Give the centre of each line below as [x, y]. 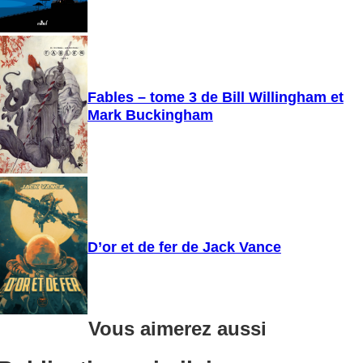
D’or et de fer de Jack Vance [184, 247]
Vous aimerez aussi [177, 329]
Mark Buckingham [150, 115]
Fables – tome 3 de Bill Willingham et [215, 97]
